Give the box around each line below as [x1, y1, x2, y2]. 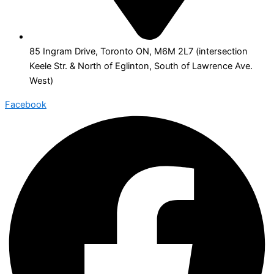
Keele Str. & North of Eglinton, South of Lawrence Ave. [29, 61, 253, 72]
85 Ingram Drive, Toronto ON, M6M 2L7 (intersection [29, 46, 248, 57]
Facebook [5, 98, 46, 110]
